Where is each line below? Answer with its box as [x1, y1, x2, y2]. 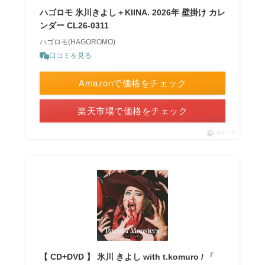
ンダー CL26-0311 [39, 21, 109, 31]
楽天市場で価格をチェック [77, 106, 188, 117]
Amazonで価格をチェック [79, 78, 186, 89]
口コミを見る [49, 51, 92, 60]
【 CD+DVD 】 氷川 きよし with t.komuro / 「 [39, 252, 214, 262]
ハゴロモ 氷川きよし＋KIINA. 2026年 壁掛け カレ [39, 8, 225, 18]
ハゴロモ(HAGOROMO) [39, 38, 115, 47]
